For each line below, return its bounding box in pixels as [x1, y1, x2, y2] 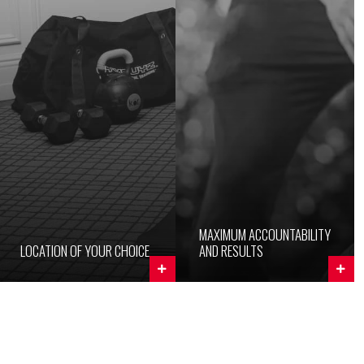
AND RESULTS [198, 240, 263, 261]
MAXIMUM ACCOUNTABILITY [198, 223, 331, 245]
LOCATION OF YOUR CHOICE [19, 240, 149, 261]
